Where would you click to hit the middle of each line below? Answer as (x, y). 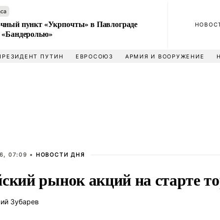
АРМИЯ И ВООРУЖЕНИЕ (165, 56)
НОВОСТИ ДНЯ (60, 155)
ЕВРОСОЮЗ (94, 56)
